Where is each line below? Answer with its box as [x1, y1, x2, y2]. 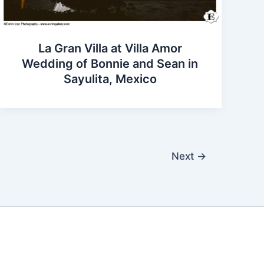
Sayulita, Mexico [63, 71, 157, 86]
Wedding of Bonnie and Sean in [22, 56, 199, 71]
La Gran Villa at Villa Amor [38, 41, 182, 55]
